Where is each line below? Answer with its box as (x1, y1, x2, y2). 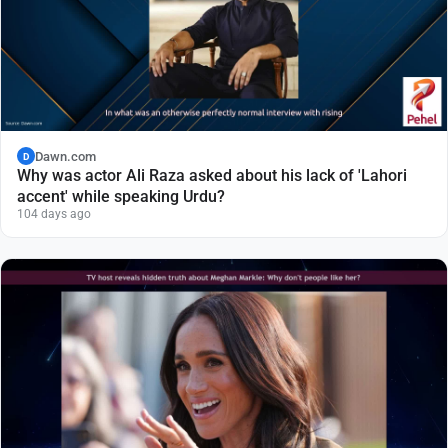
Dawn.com (35, 148, 96, 164)
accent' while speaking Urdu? (17, 187, 225, 207)
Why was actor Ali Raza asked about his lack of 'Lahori (17, 166, 407, 186)
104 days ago (17, 207, 91, 222)
